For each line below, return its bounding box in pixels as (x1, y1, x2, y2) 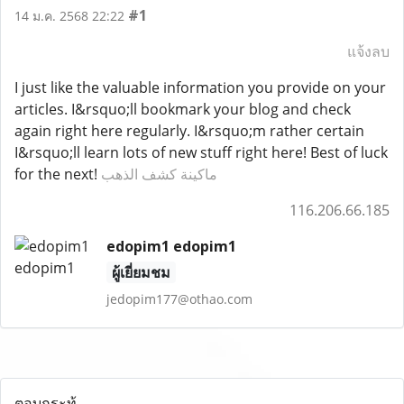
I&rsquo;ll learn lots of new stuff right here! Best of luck (14, 142, 388, 162)
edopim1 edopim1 (106, 236, 236, 256)
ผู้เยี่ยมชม (111, 262, 170, 282)
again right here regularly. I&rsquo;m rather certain (14, 121, 364, 141)
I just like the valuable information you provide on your (14, 78, 386, 97)
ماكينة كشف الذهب (101, 164, 217, 184)
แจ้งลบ (347, 41, 390, 61)
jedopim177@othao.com (106, 290, 252, 308)
